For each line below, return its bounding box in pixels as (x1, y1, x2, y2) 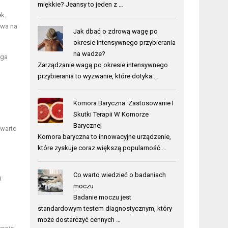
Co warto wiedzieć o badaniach (73, 171, 166, 179)
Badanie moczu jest (73, 193, 131, 201)
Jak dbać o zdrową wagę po (73, 27, 158, 35)
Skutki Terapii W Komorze (73, 110, 149, 118)
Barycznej (73, 122, 102, 129)
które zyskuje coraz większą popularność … (38, 144, 167, 152)
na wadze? (73, 50, 105, 58)
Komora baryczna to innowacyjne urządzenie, (38, 133, 172, 140)
